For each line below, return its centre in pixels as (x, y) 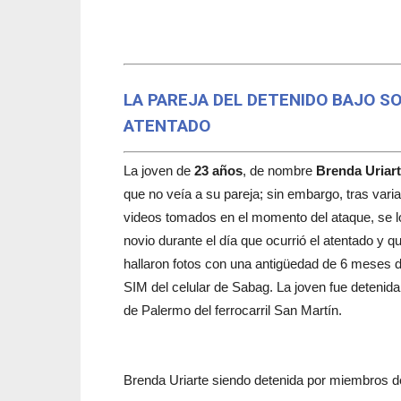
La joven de (159, 171)
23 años (218, 171)
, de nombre (279, 171)
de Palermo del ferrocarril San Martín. (233, 310)
